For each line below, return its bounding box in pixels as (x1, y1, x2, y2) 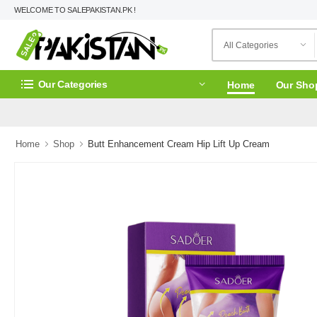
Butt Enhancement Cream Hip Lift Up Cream (88, 139, 270, 149)
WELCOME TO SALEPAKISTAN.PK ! (14, 6, 137, 14)
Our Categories (38, 78, 108, 90)
